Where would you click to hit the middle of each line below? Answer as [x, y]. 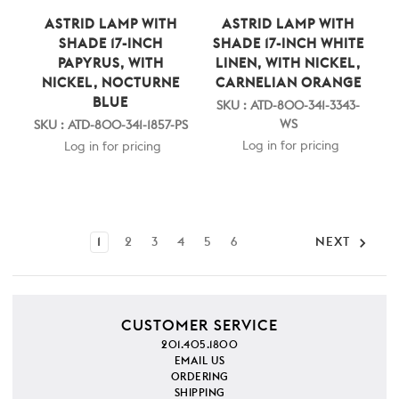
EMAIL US [199, 360]
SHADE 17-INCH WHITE [288, 44]
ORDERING [199, 376]
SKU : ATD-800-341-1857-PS [110, 125]
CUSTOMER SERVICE [199, 325]
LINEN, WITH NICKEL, [289, 63]
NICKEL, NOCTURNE [110, 83]
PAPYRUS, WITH [110, 63]
